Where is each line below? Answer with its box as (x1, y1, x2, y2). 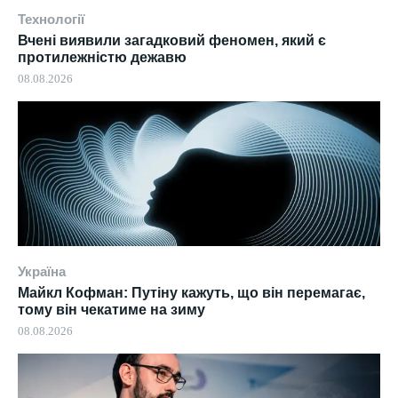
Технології (18, 11, 84, 27)
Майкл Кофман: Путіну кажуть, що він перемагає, (18, 284, 365, 300)
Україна (18, 263, 66, 279)
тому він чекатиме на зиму (18, 301, 205, 317)
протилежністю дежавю (18, 49, 187, 65)
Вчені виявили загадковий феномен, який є (18, 32, 326, 48)
